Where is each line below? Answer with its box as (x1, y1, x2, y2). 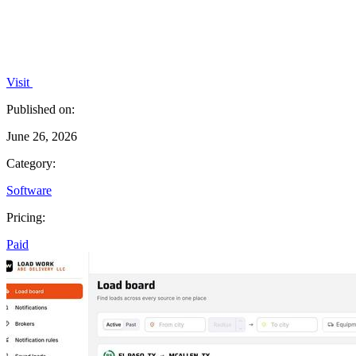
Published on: (6, 102, 75, 116)
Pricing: (6, 210, 45, 224)
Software (6, 183, 52, 197)
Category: (6, 156, 56, 170)
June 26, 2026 (6, 129, 77, 143)
